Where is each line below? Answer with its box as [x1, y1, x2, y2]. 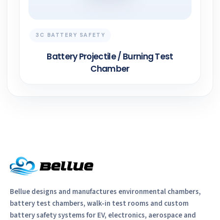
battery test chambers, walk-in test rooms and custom [10, 198, 189, 209]
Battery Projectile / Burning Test [47, 51, 173, 63]
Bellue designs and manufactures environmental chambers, [10, 187, 201, 197]
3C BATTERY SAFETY [35, 31, 106, 39]
